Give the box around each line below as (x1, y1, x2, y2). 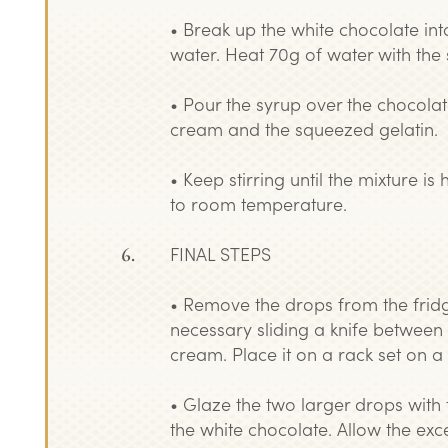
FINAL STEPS (170, 241, 272, 266)
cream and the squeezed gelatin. (170, 116, 439, 141)
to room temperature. (170, 191, 348, 216)
